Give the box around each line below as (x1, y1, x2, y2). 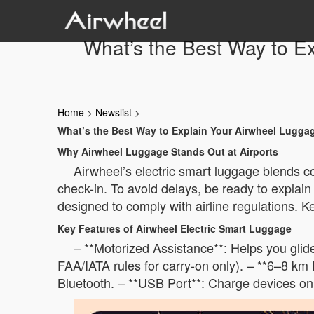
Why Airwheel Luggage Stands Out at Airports (57, 144, 278, 158)
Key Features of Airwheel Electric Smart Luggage (57, 221, 292, 235)
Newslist (95, 105, 132, 119)
